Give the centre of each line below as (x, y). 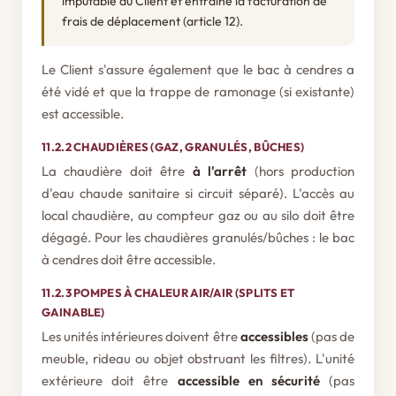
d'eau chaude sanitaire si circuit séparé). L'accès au (198, 193)
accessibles (274, 336)
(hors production (301, 171)
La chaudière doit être (117, 171)
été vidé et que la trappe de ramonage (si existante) (198, 91)
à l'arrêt (220, 171)
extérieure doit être (110, 381)
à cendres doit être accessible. (129, 259)
